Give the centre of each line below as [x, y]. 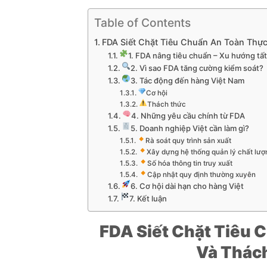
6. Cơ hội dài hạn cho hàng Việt [187, 186]
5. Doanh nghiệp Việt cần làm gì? [190, 128]
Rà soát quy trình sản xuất [188, 141]
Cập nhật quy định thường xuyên [201, 175]
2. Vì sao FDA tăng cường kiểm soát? [197, 68]
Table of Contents [142, 23]
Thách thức [166, 105]
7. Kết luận [148, 199]
